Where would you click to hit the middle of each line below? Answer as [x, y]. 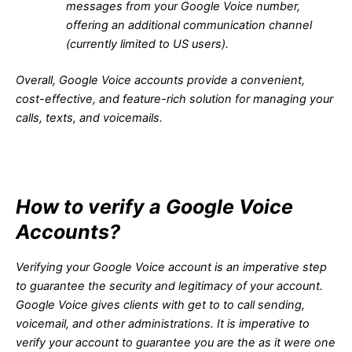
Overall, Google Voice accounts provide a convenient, [160, 80]
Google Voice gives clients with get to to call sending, [160, 305]
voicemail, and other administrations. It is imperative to [163, 324]
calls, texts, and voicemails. [89, 117]
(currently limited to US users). [147, 44]
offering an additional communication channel [189, 25]
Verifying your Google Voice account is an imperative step [171, 268]
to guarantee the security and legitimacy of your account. [169, 286]
